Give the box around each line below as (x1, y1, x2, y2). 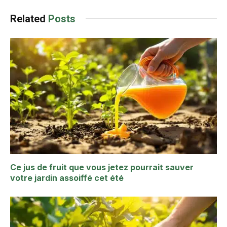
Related (10, 12, 48, 25)
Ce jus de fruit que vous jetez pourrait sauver (10, 162, 194, 173)
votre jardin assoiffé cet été (10, 173, 124, 183)
